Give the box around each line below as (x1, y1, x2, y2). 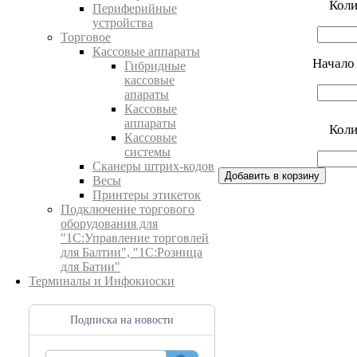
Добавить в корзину (225, 169, 320, 182)
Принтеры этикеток (92, 188, 201, 202)
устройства (92, 16, 153, 29)
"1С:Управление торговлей (61, 231, 209, 245)
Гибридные (124, 59, 186, 73)
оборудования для (61, 217, 158, 230)
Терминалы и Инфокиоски (29, 274, 175, 288)
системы (124, 145, 171, 159)
